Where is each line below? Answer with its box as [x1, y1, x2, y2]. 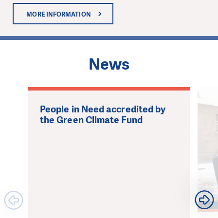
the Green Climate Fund [40, 114, 143, 127]
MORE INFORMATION [26, 10, 91, 18]
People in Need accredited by [40, 103, 166, 116]
